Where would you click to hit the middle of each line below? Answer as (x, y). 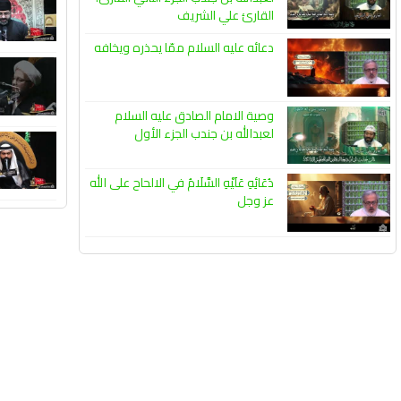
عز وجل (256, 201)
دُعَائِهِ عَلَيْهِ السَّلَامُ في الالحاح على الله (182, 183)
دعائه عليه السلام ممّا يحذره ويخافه (184, 48)
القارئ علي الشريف (226, 16)
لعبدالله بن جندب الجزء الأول (204, 133)
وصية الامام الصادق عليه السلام (194, 115)
